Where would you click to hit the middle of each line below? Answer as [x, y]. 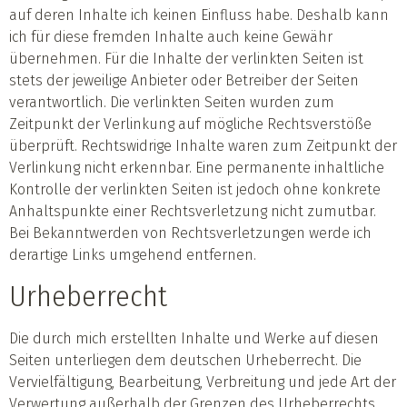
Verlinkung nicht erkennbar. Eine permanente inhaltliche [197, 167]
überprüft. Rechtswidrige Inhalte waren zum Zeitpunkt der [203, 145]
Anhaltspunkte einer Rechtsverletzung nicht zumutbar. [193, 211]
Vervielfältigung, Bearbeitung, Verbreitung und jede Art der [203, 382]
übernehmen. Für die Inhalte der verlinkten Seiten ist [186, 58]
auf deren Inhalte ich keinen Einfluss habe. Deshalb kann [199, 15]
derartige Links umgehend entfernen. [133, 254]
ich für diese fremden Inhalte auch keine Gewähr [171, 36]
